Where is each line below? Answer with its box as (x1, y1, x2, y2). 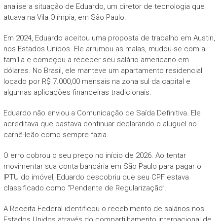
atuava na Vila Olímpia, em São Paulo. (3, 12, 126, 22)
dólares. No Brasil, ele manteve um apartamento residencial (3, 66, 202, 75)
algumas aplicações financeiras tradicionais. (3, 87, 151, 97)
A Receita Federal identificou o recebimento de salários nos (3, 204, 204, 213)
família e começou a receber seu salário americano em (3, 55, 189, 64)
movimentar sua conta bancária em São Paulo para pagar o (3, 161, 201, 171)
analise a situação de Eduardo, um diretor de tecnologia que (3, 1, 205, 11)
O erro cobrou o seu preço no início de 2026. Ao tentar (3, 150, 186, 160)
